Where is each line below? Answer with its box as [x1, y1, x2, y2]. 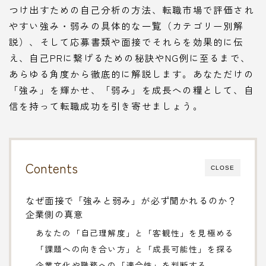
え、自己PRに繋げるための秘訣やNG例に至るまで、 [9, 50, 251, 64]
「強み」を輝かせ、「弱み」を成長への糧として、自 [9, 83, 254, 96]
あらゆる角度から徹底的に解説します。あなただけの [9, 66, 254, 80]
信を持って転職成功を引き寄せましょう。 [9, 99, 203, 112]
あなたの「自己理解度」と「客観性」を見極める [35, 226, 235, 239]
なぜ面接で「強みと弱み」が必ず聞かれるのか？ [26, 193, 237, 207]
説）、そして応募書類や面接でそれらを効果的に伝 [9, 34, 244, 48]
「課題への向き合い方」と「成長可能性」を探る [35, 242, 235, 255]
